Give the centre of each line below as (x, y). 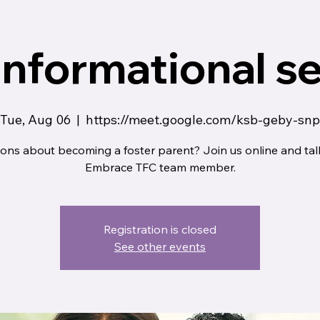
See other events (160, 247)
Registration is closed (160, 230)
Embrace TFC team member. (160, 167)
